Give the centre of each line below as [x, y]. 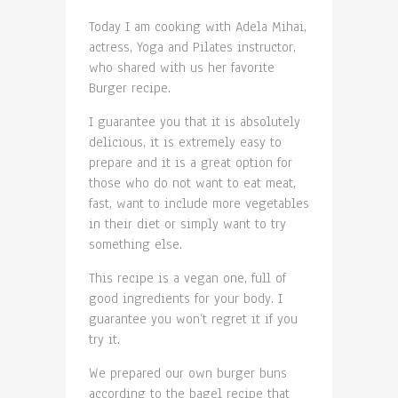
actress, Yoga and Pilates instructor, [192, 47]
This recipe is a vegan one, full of [187, 278]
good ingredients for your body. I [186, 298]
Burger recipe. [130, 88]
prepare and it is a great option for [191, 162]
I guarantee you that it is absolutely [195, 121]
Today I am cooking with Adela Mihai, [198, 26]
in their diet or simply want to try [187, 223]
